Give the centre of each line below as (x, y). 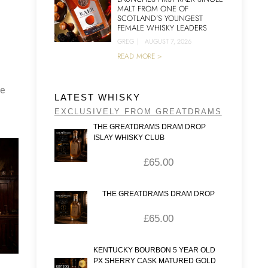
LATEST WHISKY (97, 97)
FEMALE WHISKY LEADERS (162, 28)
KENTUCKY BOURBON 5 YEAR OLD (154, 250)
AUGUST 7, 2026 (168, 41)
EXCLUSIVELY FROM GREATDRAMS (138, 112)
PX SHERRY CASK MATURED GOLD (154, 261)
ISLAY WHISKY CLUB (129, 138)
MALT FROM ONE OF (153, 9)
